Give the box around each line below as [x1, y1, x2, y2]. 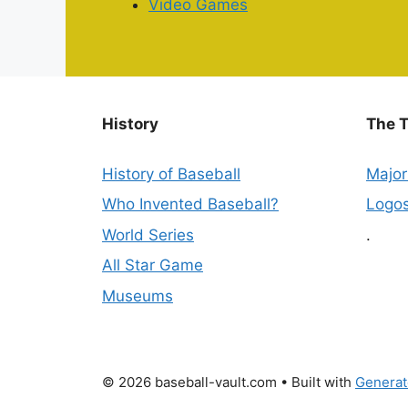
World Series [102, 225, 194, 244]
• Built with [277, 373, 355, 392]
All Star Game [102, 256, 203, 275]
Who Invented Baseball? [102, 195, 279, 214]
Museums [102, 286, 173, 305]
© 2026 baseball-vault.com [102, 373, 277, 392]
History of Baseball [102, 164, 240, 183]
